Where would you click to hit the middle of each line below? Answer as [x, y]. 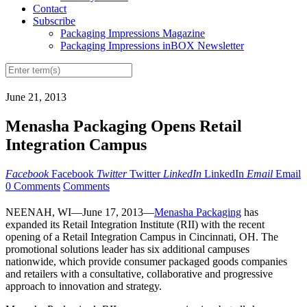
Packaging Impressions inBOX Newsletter [152, 46]
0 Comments [33, 186]
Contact [50, 9]
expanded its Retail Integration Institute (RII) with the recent [135, 225]
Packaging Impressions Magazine [133, 34]
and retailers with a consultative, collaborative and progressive [139, 274]
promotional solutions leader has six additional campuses [127, 249]
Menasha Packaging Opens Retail [124, 126]
